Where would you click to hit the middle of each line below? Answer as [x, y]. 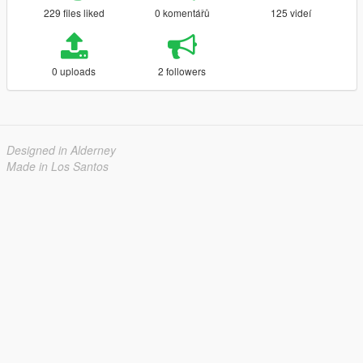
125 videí [290, 13]
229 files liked [74, 13]
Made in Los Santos [58, 166]
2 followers [182, 71]
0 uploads [74, 71]
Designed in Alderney [61, 150]
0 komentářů [182, 13]
